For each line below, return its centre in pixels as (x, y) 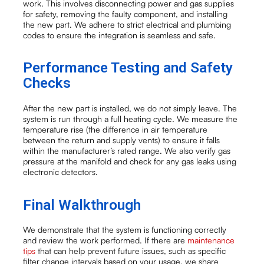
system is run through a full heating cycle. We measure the (131, 118)
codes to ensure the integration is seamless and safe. (120, 35)
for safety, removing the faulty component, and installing (126, 14)
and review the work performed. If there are (105, 240)
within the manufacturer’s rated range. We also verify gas (127, 150)
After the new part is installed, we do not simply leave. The (130, 108)
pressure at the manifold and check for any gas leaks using (130, 161)
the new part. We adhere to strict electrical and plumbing (127, 24)
